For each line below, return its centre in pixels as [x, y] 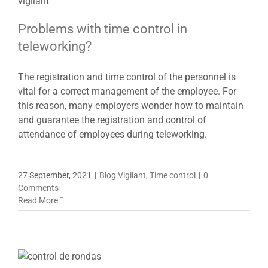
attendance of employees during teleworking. [112, 134]
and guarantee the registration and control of [112, 120]
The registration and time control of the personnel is [127, 77]
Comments [38, 188]
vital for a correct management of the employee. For [127, 91]
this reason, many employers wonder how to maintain [131, 105]
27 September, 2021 [55, 175]
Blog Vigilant [123, 175]
